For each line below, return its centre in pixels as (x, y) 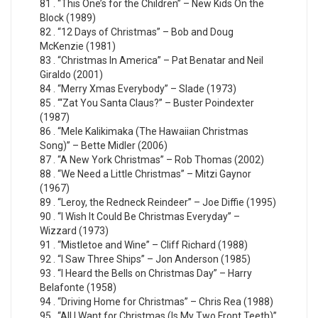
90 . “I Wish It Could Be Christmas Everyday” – (140, 217)
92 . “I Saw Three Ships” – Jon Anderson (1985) (145, 259)
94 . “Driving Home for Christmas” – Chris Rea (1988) (157, 302)
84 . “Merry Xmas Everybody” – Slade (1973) (138, 89)
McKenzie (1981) (78, 46)
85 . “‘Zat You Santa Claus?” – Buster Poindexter (147, 103)
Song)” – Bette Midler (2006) (104, 146)
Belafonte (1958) (78, 288)
